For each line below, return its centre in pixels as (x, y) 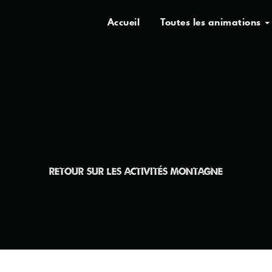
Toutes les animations (212, 22)
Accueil (123, 22)
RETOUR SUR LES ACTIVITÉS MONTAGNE (136, 171)
